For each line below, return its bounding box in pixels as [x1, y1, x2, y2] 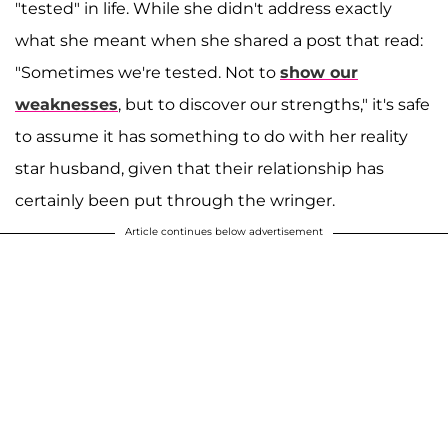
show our [280, 63, 358, 83]
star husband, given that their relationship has [15, 159, 384, 179]
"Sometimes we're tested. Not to [15, 63, 280, 83]
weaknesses [15, 95, 118, 115]
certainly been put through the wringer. [15, 191, 335, 211]
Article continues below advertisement [125, 225, 323, 239]
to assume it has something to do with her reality [15, 127, 408, 147]
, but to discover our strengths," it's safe [118, 95, 430, 115]
